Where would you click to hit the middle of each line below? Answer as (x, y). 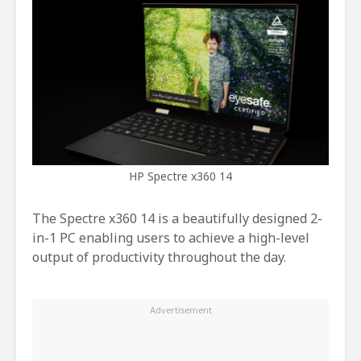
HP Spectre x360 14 (180, 176)
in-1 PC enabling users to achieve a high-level (171, 238)
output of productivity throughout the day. (159, 257)
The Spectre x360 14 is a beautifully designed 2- (177, 219)
